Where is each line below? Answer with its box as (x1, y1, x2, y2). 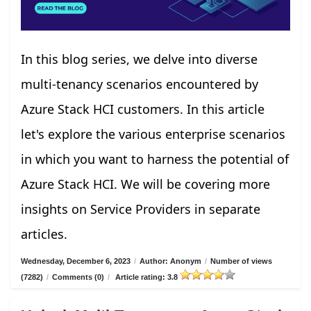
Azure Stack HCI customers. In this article (21, 101, 264, 118)
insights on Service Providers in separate (21, 201, 260, 218)
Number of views (210, 257, 272, 266)
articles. (21, 226, 67, 243)
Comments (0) (52, 273, 104, 282)
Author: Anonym (140, 257, 201, 266)
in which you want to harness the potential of (21, 151, 289, 168)
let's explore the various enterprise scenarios (21, 126, 285, 143)
